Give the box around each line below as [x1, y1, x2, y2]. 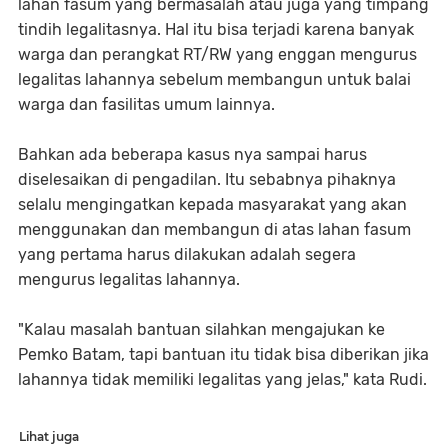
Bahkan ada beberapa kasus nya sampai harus [18, 144, 367, 164]
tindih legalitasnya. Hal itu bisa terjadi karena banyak [18, 19, 414, 39]
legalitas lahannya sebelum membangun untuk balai [18, 69, 411, 89]
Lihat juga [19, 428, 79, 444]
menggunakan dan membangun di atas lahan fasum [18, 219, 411, 239]
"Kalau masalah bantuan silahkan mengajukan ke [18, 319, 385, 339]
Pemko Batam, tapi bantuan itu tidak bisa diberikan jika [18, 344, 429, 364]
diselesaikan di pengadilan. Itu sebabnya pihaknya [18, 169, 396, 189]
